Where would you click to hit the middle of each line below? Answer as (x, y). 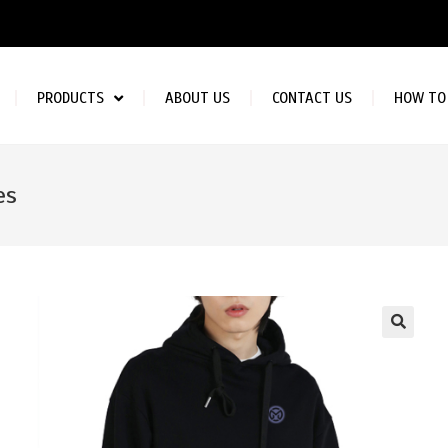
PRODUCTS (70, 98)
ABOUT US (197, 98)
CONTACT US (311, 98)
